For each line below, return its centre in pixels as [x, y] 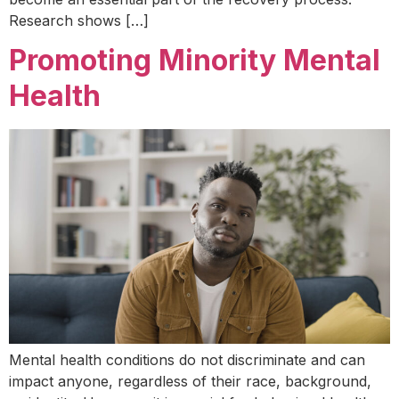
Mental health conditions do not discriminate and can [187, 360]
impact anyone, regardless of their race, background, [190, 382]
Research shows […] [79, 21]
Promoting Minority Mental [195, 61]
